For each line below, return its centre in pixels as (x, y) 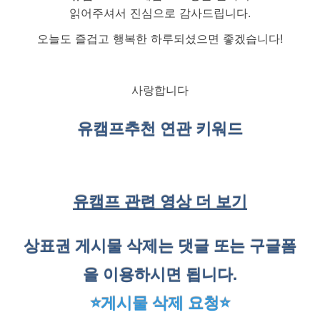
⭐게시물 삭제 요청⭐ (160, 303)
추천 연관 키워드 (184, 129)
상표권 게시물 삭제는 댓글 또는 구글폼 (160, 246)
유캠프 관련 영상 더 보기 (160, 201)
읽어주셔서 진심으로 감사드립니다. (160, 12)
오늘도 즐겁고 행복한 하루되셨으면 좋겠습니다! (160, 39)
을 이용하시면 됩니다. (160, 274)
